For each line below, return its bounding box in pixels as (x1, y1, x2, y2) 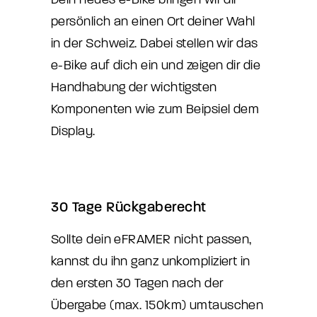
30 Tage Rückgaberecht (51, 199, 207, 215)
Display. (51, 124, 96, 139)
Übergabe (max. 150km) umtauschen (51, 298, 264, 313)
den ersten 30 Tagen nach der (51, 276, 224, 291)
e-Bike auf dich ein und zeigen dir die (51, 58, 261, 73)
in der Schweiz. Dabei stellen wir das (51, 36, 258, 51)
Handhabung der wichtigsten (51, 80, 217, 95)
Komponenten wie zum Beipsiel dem (51, 102, 260, 117)
